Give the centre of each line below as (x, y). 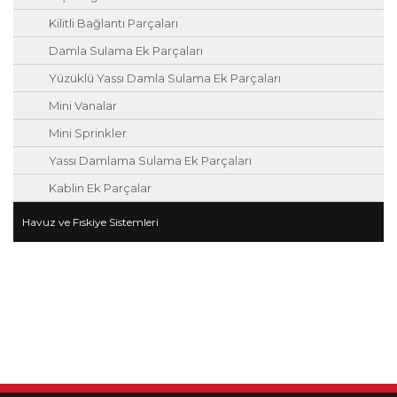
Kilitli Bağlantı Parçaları (113, 23)
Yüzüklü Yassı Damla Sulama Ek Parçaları (165, 78)
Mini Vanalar (83, 106)
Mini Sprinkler (88, 133)
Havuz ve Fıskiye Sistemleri (90, 222)
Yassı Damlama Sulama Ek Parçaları (150, 161)
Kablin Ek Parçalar (100, 188)
